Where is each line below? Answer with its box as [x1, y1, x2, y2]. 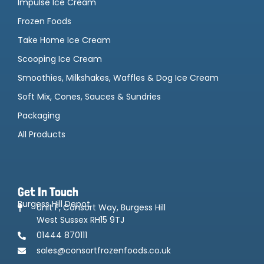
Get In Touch [18, 183, 78, 199]
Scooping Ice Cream [18, 52, 102, 65]
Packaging [18, 109, 60, 121]
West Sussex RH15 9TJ [37, 213, 124, 226]
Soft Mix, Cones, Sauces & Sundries [18, 90, 161, 103]
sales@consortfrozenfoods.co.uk [37, 244, 171, 256]
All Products [18, 128, 65, 140]
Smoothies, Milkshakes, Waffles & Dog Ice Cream [18, 71, 219, 84]
